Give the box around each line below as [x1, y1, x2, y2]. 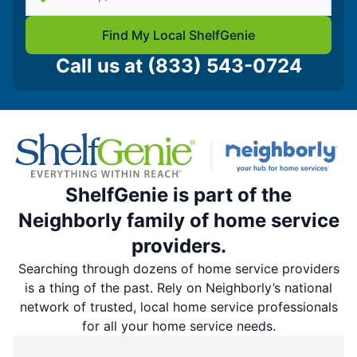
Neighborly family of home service [18, 209, 339, 233]
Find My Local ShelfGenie [102, 27, 255, 44]
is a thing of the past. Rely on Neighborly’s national [25, 280, 332, 296]
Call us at [55, 54, 143, 78]
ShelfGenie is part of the [65, 183, 292, 207]
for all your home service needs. [81, 318, 276, 335]
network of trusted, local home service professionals [19, 299, 338, 316]
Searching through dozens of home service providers [18, 261, 339, 277]
